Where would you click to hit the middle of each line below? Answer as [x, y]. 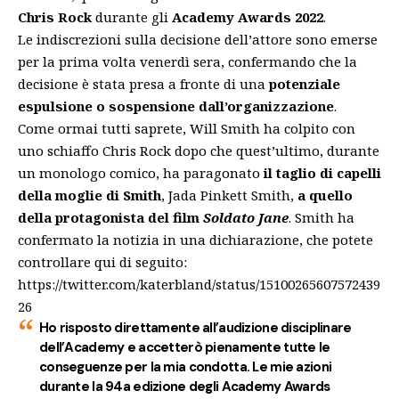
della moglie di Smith [90, 195]
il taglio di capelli [322, 172]
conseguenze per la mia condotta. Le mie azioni [186, 366]
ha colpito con [309, 128]
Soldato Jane [244, 217]
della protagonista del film [109, 217]
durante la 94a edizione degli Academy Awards [185, 386]
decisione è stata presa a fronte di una [143, 83]
